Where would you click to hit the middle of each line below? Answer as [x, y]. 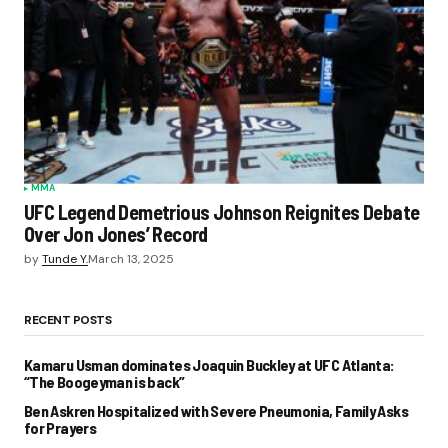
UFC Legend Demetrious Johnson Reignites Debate [222, 211]
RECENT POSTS [68, 319]
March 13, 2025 [131, 258]
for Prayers [60, 427]
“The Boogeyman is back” [104, 381]
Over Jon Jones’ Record [116, 233]
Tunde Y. [65, 258]
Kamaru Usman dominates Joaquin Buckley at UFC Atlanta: [209, 364]
